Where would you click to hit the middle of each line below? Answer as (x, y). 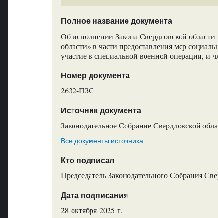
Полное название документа (116, 21)
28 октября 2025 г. (91, 210)
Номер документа (95, 76)
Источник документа (101, 110)
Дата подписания (94, 195)
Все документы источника (102, 140)
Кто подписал (87, 160)
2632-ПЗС (77, 91)
